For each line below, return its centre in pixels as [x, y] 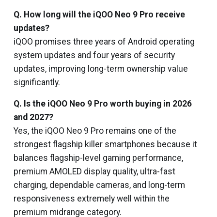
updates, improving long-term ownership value [101, 69]
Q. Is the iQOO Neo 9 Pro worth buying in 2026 [103, 104]
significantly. [37, 82]
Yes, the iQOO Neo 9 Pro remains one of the [95, 131]
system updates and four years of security [94, 55]
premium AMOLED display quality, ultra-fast [94, 171]
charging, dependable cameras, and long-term [99, 185]
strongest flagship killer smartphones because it [105, 144]
